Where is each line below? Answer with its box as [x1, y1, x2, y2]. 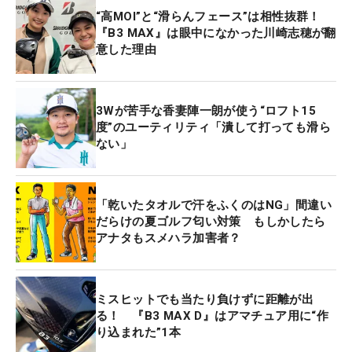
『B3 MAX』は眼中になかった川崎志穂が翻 [96, 26, 336, 41]
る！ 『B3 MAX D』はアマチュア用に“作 [96, 309, 329, 324]
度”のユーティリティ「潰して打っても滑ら [96, 120, 331, 135]
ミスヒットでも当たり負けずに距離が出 [96, 292, 314, 307]
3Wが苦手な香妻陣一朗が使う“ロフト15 [96, 104, 316, 119]
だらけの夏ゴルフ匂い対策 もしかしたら [96, 214, 326, 229]
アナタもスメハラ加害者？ [96, 231, 241, 246]
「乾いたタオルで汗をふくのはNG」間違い [96, 198, 332, 213]
